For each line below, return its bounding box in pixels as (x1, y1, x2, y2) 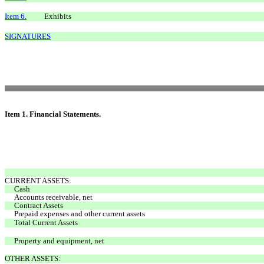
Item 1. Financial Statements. (5, 109, 101, 118)
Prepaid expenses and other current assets (14, 209, 145, 218)
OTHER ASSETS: (5, 253, 61, 263)
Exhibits (44, 11, 71, 21)
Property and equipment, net (14, 236, 104, 245)
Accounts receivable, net (14, 192, 93, 202)
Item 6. (5, 11, 27, 21)
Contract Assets (14, 200, 63, 210)
